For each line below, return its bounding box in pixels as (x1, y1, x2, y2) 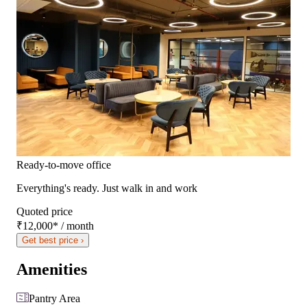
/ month (58, 219, 94, 232)
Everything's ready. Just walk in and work (16, 182, 197, 194)
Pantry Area (29, 293, 80, 305)
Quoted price (16, 205, 73, 217)
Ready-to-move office (16, 158, 111, 171)
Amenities (16, 260, 87, 279)
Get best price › (22, 234, 84, 245)
